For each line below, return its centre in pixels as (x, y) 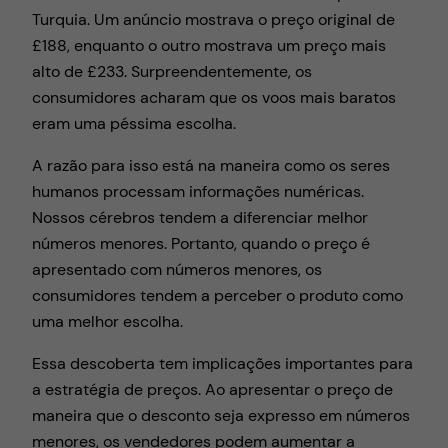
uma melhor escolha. (107, 322)
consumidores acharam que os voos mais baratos (214, 97)
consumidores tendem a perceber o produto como (217, 296)
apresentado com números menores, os (177, 270)
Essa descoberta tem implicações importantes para (222, 364)
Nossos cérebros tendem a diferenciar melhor (200, 218)
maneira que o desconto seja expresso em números (221, 416)
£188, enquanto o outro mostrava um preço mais (209, 45)
